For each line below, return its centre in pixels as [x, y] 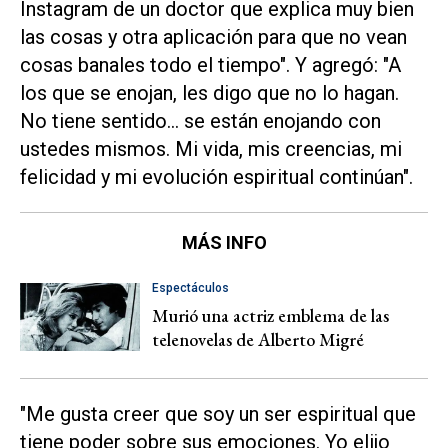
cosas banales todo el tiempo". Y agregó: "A [210, 65]
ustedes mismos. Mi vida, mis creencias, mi [211, 149]
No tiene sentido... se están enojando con [200, 121]
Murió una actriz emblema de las [270, 315]
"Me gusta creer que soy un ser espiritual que [218, 413]
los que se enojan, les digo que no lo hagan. [209, 93]
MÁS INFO [224, 242]
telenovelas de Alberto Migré [258, 339]
